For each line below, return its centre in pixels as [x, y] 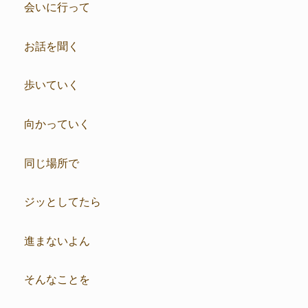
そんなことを [57, 279]
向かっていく [57, 123]
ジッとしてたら [63, 201]
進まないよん [57, 240]
